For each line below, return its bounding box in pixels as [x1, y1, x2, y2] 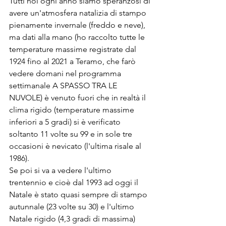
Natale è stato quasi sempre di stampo [9, 189, 149, 199]
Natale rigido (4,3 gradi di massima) [9, 213, 139, 223]
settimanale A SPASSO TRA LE [9, 80, 119, 90]
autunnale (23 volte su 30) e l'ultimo [9, 201, 136, 211]
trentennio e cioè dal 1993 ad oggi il [9, 177, 140, 187]
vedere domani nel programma [9, 68, 123, 78]
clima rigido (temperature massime [9, 104, 136, 115]
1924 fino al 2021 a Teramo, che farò [9, 56, 138, 66]
